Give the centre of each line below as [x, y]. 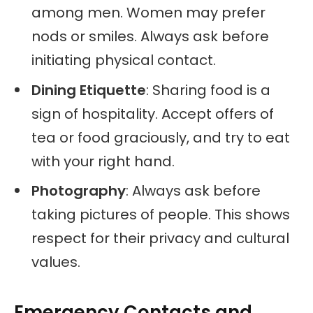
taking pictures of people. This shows [161, 215]
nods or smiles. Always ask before [150, 36]
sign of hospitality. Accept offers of [153, 114]
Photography [79, 191]
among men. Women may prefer [148, 12]
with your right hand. [103, 161]
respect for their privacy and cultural [160, 239]
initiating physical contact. [124, 60]
